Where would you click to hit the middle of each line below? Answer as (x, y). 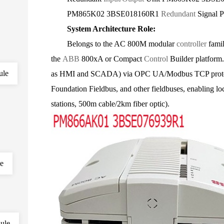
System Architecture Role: (103, 29)
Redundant (179, 14)
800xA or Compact (113, 59)
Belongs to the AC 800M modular (114, 44)
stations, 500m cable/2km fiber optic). (110, 104)
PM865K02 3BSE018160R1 (106, 14)
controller (192, 44)
